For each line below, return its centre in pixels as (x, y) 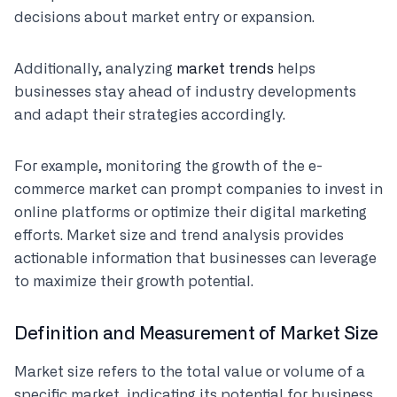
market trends (225, 69)
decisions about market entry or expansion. (164, 18)
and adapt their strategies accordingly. (150, 115)
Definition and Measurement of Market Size (196, 334)
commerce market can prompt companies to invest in (198, 190)
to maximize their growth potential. (134, 282)
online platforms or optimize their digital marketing (191, 213)
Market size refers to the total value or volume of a (190, 372)
